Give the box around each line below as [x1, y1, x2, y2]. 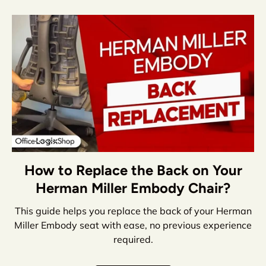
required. [113, 233, 153, 246]
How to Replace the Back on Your [24, 161, 242, 179]
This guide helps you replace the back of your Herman [14, 205, 252, 217]
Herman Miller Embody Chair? [36, 179, 230, 197]
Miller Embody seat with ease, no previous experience [14, 219, 252, 232]
